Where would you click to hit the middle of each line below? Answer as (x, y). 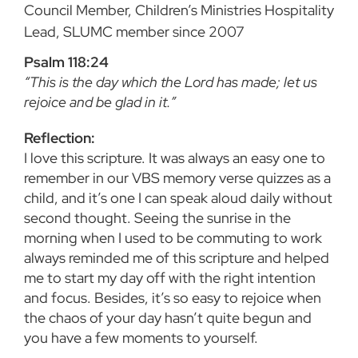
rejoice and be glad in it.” (100, 102)
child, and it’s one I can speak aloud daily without (178, 198)
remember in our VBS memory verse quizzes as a (177, 178)
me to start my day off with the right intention (170, 278)
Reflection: (60, 138)
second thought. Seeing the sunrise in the (157, 218)
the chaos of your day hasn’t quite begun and (168, 318)
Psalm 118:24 (66, 62)
